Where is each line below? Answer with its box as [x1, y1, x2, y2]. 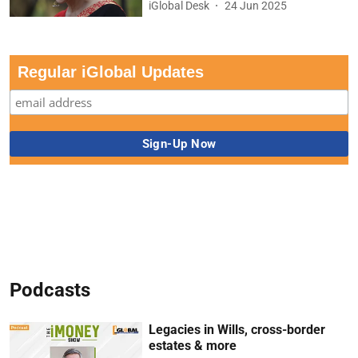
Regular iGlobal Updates [18, 63, 204, 81]
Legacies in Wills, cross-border [149, 322, 326, 337]
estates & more [149, 338, 237, 353]
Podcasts [10, 279, 90, 301]
